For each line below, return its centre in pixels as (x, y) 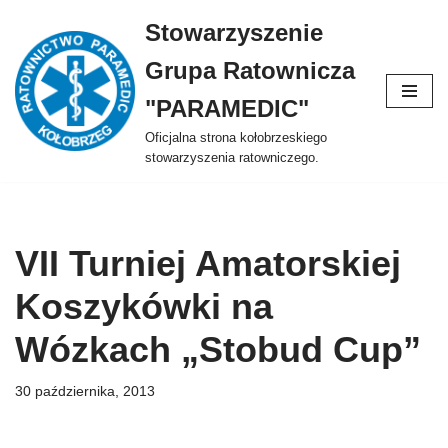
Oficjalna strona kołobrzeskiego (236, 138)
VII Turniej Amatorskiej (208, 263)
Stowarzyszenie (234, 32)
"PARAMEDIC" (227, 108)
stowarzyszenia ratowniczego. (232, 158)
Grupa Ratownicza (250, 70)
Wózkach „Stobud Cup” (218, 349)
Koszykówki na (144, 306)
